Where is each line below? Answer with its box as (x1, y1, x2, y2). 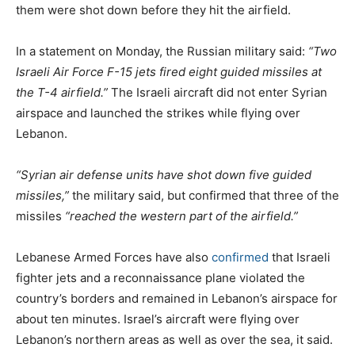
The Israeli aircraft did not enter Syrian (108, 84, 327, 100)
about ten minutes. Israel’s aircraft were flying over (16, 311, 300, 326)
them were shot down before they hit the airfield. (16, 2, 291, 17)
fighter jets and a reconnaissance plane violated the (16, 269, 305, 285)
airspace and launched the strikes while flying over (16, 105, 300, 120)
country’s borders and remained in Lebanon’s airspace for (16, 290, 338, 306)
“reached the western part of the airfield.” (65, 208, 298, 223)
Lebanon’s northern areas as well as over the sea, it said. (16, 331, 333, 347)
